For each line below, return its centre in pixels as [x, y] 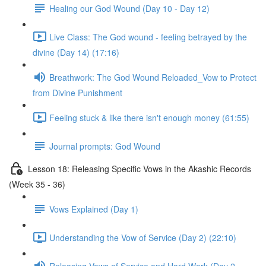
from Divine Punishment [77, 93]
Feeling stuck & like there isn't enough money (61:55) [149, 117]
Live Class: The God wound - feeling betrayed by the [148, 37]
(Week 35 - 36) [37, 184]
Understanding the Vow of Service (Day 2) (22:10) [143, 237]
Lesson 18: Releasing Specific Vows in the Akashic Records [140, 168]
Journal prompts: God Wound [105, 146]
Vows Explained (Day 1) [94, 209]
